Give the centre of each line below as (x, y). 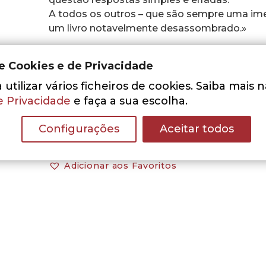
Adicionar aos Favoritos (120, 166)
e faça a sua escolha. (129, 101)
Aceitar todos (197, 129)
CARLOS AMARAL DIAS (106, 58)
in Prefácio (75, 72)
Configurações (79, 129)
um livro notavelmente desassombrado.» (148, 28)
